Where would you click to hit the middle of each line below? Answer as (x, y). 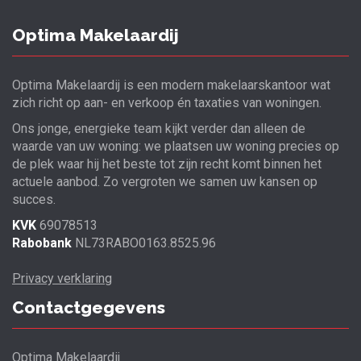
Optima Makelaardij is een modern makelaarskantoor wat (171, 85)
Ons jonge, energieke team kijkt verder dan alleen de (159, 129)
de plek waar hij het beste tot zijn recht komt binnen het (167, 164)
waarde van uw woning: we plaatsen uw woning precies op (176, 147)
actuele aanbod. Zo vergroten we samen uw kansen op (165, 182)
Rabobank (42, 243)
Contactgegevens (89, 308)
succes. (34, 200)
